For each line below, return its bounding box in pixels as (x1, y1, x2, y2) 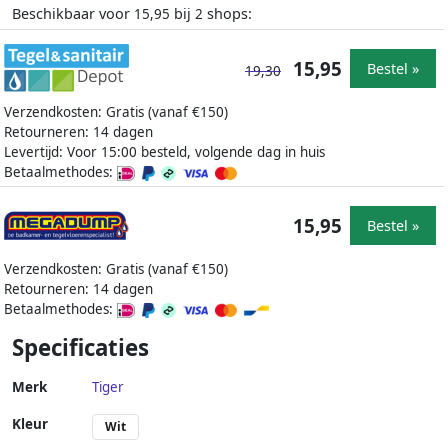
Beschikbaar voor (12, 4, 134, 24)
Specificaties (12, 332, 149, 364)
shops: (203, 4, 252, 24)
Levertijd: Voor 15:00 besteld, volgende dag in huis (4, 143, 325, 162)
